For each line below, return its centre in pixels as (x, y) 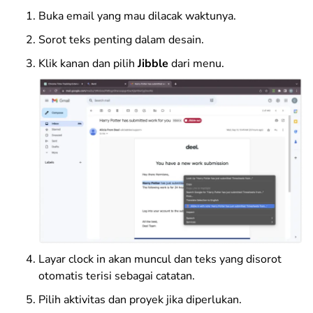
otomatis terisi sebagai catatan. (117, 276)
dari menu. (198, 64)
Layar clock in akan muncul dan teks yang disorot (160, 259)
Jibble (154, 64)
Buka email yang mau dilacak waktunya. (137, 16)
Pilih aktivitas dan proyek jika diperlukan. (140, 299)
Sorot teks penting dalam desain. (121, 40)
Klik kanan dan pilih (88, 64)
